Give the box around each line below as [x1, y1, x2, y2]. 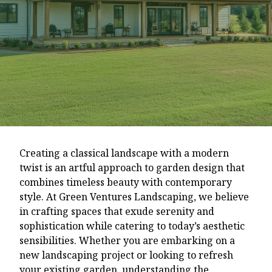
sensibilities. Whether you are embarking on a [19, 233, 235, 247]
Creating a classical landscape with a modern [19, 146, 229, 160]
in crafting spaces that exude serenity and [19, 204, 214, 218]
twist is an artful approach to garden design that [19, 160, 245, 174]
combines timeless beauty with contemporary [19, 175, 232, 189]
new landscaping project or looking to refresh [19, 248, 233, 262]
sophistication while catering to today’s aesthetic [19, 219, 245, 233]
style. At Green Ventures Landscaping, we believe [19, 189, 249, 203]
